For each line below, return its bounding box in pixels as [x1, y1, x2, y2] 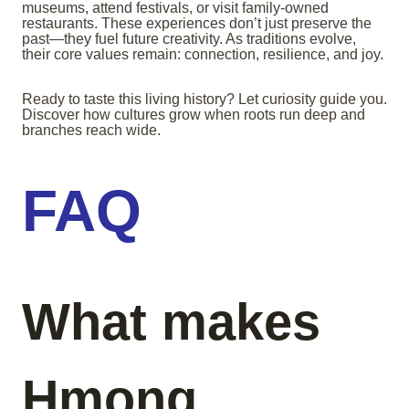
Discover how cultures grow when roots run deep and [22, 107, 365, 123]
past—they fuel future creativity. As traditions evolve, [22, 31, 356, 47]
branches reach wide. [22, 122, 161, 139]
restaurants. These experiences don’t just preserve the [22, 16, 372, 32]
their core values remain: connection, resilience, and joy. [22, 47, 383, 63]
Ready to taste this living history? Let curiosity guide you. [22, 91, 387, 108]
